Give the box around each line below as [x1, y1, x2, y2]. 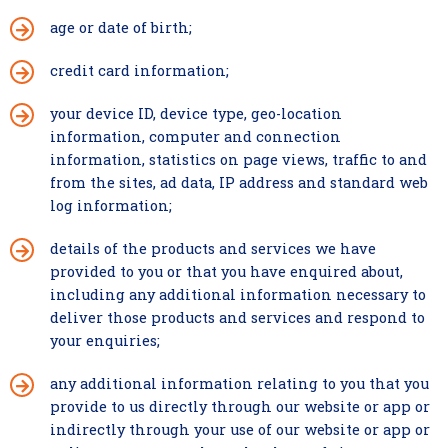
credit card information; [50, 61, 229, 80]
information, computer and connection [50, 127, 341, 146]
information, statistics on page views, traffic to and [50, 150, 427, 169]
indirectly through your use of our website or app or [50, 420, 430, 439]
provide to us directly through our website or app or [50, 397, 430, 416]
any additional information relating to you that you [50, 374, 429, 393]
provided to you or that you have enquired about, [50, 262, 403, 281]
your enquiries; [50, 331, 160, 350]
